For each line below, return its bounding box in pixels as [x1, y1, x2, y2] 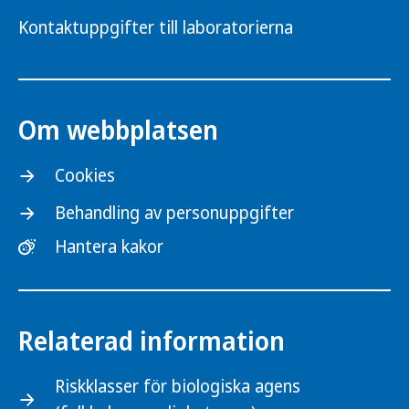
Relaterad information [18, 323, 285, 358]
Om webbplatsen [18, 112, 218, 147]
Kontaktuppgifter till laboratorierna [18, 16, 293, 39]
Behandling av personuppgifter [55, 201, 294, 225]
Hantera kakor [55, 235, 163, 258]
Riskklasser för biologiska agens [55, 374, 300, 398]
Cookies [55, 163, 115, 187]
